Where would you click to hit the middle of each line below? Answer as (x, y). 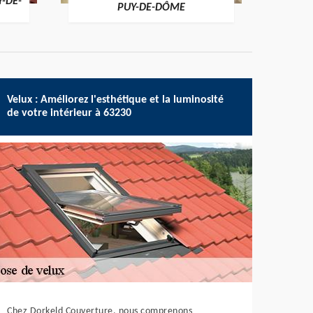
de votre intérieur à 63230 (70, 113)
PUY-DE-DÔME (151, 8)
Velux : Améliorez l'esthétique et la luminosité (116, 100)
